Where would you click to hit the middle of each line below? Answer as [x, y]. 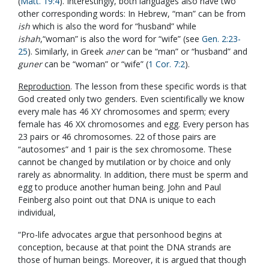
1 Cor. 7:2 [167, 64]
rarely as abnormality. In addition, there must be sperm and [133, 174]
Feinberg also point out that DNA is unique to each [117, 200]
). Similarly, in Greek [67, 51]
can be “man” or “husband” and [187, 51]
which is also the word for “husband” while [114, 26]
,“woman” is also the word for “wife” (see [121, 39]
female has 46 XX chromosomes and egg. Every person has [134, 124]
